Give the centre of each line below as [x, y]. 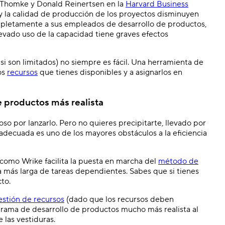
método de [178, 161]
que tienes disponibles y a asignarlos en [110, 72]
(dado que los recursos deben [119, 200]
